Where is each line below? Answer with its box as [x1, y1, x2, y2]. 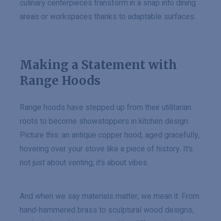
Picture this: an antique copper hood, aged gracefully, [20, 129, 200, 141]
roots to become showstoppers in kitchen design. [20, 115, 189, 127]
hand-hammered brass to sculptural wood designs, [20, 204, 194, 216]
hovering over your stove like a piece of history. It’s [20, 143, 193, 155]
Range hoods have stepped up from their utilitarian [20, 102, 191, 113]
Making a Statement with [20, 57, 177, 73]
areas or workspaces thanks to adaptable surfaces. [20, 11, 196, 23]
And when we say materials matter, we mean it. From [20, 190, 199, 202]
